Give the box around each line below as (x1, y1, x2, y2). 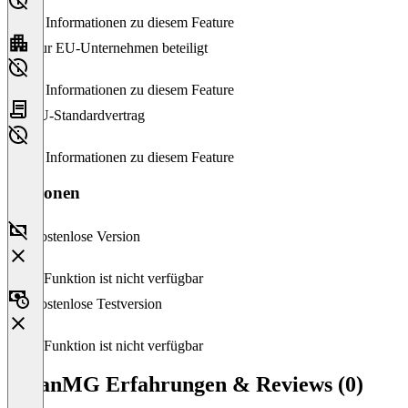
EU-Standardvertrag (29, 107, 145, 123)
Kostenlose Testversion (29, 296, 162, 312)
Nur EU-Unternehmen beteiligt (29, 39, 208, 56)
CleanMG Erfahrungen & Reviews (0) (7, 372, 363, 397)
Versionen (7, 182, 80, 202)
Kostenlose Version (29, 229, 140, 245)
